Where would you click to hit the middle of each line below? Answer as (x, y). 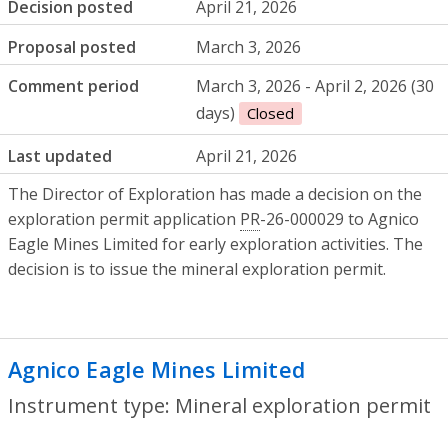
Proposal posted (72, 46)
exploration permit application (124, 218)
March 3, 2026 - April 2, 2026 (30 (315, 86)
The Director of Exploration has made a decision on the (215, 193)
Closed (271, 113)
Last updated (60, 156)
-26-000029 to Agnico (339, 218)
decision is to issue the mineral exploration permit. (197, 268)
